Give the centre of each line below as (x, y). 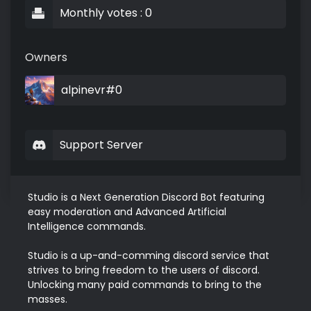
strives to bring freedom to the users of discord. (144, 270)
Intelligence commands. (87, 227)
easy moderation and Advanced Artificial (127, 212)
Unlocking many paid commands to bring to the (145, 285)
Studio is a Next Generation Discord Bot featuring (146, 197)
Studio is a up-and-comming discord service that (149, 256)
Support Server (101, 145)
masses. (48, 300)
